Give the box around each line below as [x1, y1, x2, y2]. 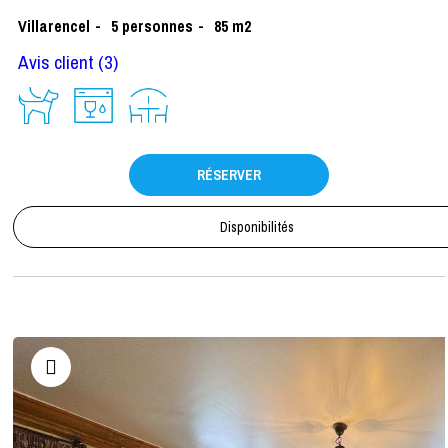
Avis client [18, 48, 94, 75]
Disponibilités [220, 217, 294, 236]
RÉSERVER [197, 165, 261, 184]
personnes [122, 14, 193, 37]
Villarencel [18, 14, 90, 37]
